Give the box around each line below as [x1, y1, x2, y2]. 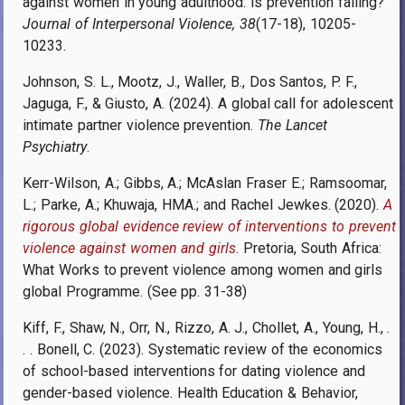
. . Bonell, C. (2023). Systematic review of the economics [23, 340, 383, 358]
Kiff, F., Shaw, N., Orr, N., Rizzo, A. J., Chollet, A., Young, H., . [23, 318, 391, 336]
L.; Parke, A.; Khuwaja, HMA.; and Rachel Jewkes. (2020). [23, 195, 384, 213]
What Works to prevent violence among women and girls [23, 260, 383, 278]
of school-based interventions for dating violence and [23, 362, 365, 380]
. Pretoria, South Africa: [236, 239, 381, 257]
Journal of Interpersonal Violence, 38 [23, 14, 257, 33]
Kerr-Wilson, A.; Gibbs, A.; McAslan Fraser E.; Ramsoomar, [23, 174, 387, 192]
